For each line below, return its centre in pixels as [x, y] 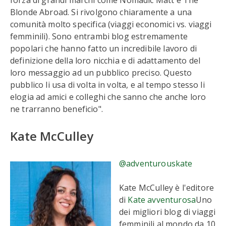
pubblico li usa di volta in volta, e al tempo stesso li [107, 85]
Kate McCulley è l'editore [167, 188]
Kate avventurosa [162, 200]
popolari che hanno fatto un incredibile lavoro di [103, 48]
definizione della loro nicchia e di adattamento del [105, 61]
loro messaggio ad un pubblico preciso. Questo [101, 73]
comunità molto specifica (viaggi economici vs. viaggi [111, 24]
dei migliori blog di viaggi [167, 212]
